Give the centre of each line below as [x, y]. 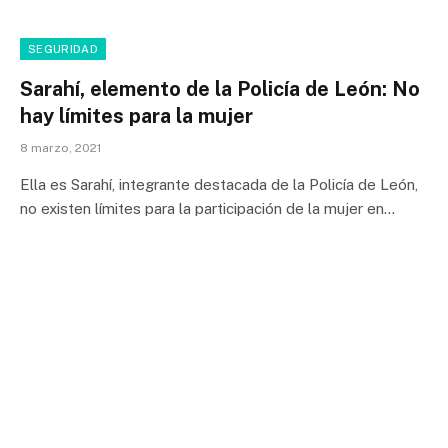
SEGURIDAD [63, 48]
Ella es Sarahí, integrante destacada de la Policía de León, [219, 184]
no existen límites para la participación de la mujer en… [207, 208]
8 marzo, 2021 [60, 147]
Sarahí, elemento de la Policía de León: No [220, 88]
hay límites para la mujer [136, 115]
